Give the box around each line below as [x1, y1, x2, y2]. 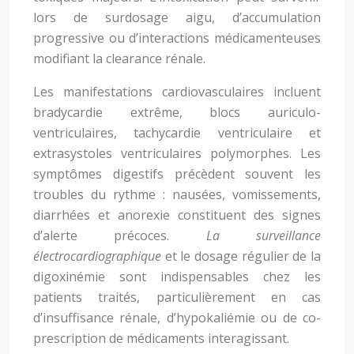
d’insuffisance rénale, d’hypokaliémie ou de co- [33, 309, 321, 326]
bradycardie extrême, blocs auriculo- [33, 104, 321, 121]
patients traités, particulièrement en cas [33, 288, 321, 306]
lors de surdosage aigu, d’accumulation [33, 9, 321, 26]
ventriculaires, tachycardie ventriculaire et [33, 124, 321, 141]
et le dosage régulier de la [164, 247, 322, 265]
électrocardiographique [33, 247, 165, 265]
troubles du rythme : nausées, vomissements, [33, 186, 321, 203]
